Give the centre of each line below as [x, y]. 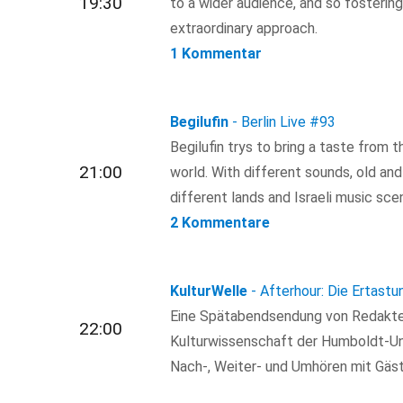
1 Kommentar [216, 54]
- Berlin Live [269, 122]
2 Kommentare [220, 223]
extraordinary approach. [244, 29]
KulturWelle [209, 291]
